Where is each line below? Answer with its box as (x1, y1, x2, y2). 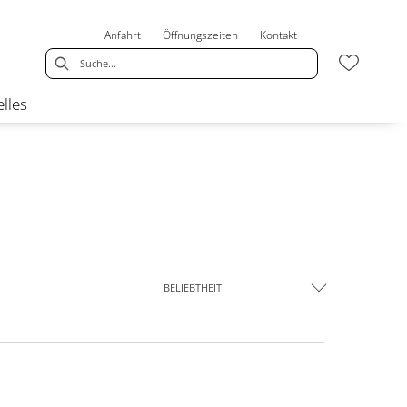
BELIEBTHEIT (163, 280, 222, 294)
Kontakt (260, 27, 298, 43)
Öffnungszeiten (163, 27, 239, 43)
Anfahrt (104, 27, 142, 43)
